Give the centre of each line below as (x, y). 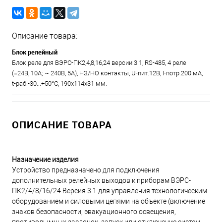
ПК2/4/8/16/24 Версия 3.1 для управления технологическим (110, 191)
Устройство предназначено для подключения (86, 170)
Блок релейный (35, 52)
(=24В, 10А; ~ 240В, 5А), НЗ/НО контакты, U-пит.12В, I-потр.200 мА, (107, 73)
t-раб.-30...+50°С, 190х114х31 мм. (59, 83)
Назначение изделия (45, 160)
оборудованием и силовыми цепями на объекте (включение (109, 201)
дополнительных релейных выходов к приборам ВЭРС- (101, 180)
